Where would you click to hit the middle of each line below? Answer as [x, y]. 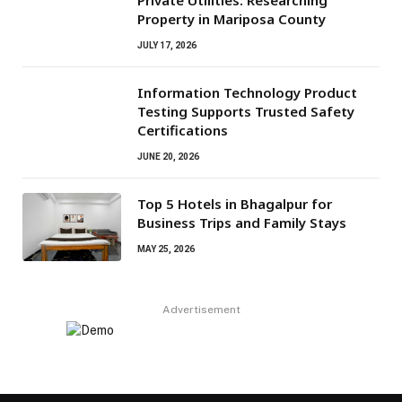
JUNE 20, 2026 [168, 157]
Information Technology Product [247, 93]
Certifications [183, 131]
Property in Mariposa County [232, 19]
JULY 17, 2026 [167, 46]
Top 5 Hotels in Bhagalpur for [235, 204]
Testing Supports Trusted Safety [246, 112]
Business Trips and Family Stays [242, 223]
